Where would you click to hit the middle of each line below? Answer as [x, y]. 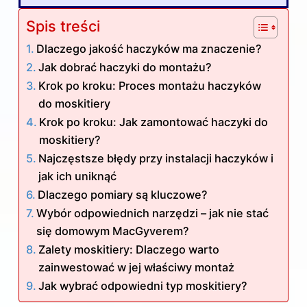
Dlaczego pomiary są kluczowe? [123, 194]
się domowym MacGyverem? [113, 231]
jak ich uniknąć [78, 176]
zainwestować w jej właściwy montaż [137, 267]
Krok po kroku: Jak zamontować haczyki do [154, 122]
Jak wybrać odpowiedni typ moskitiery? [143, 285]
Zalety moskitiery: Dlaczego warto [129, 249]
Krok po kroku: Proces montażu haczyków [150, 85]
